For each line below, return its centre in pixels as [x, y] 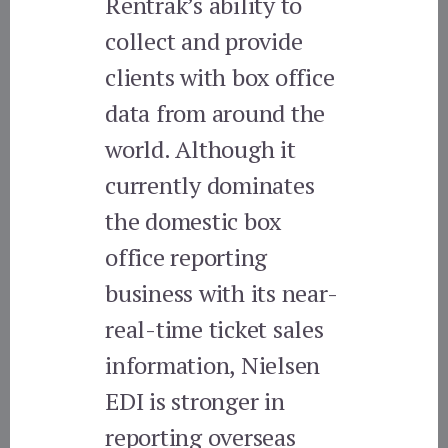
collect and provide [204, 40]
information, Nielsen [213, 364]
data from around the [215, 112]
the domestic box [193, 220]
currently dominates [210, 184]
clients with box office [220, 76]
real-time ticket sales [214, 328]
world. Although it [200, 148]
